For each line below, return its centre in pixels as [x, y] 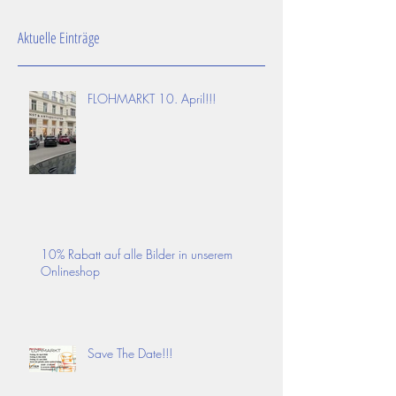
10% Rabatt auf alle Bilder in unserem [137, 254]
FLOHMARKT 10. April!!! [152, 98]
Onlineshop [70, 270]
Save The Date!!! [130, 353]
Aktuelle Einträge [59, 37]
